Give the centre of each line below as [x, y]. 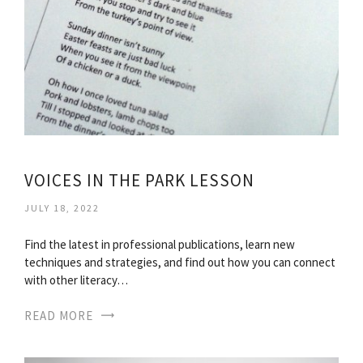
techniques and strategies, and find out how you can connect [180, 262]
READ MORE [59, 315]
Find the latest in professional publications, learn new [160, 244]
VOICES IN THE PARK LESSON [139, 180]
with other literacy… [76, 280]
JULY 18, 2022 [62, 207]
